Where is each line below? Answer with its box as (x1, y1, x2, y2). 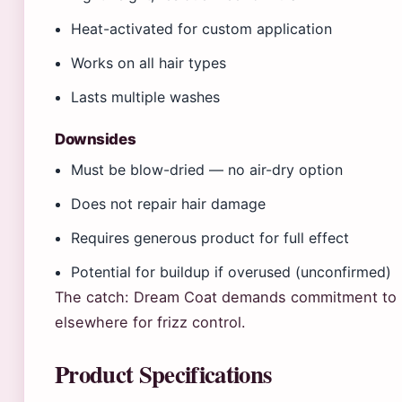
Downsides (55, 130, 136, 148)
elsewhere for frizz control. (55, 313, 246, 331)
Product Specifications (55, 356, 272, 391)
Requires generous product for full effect (71, 229, 350, 247)
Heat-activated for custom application (71, 20, 333, 38)
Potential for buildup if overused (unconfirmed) (71, 263, 392, 281)
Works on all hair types (71, 54, 227, 72)
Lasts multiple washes (71, 88, 221, 106)
